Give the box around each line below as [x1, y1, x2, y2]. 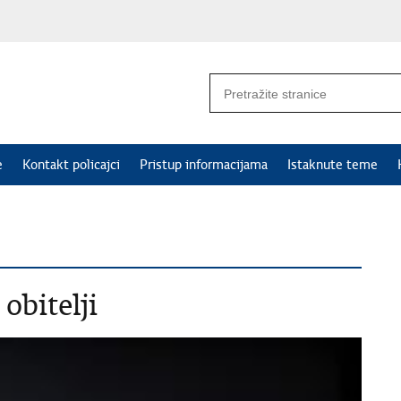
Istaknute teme [287, 157, 378, 173]
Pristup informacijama [140, 157, 268, 173]
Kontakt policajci [22, 157, 120, 173]
